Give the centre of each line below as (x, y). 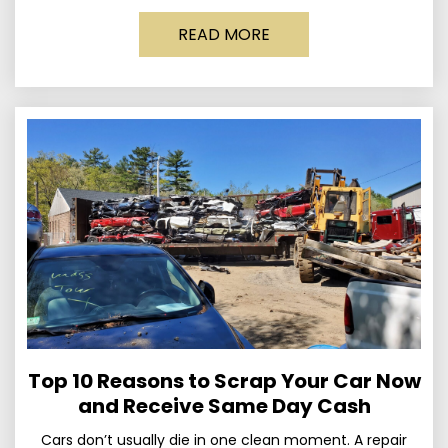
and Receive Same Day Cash (224, 405)
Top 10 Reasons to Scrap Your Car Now (224, 380)
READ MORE (224, 34)
